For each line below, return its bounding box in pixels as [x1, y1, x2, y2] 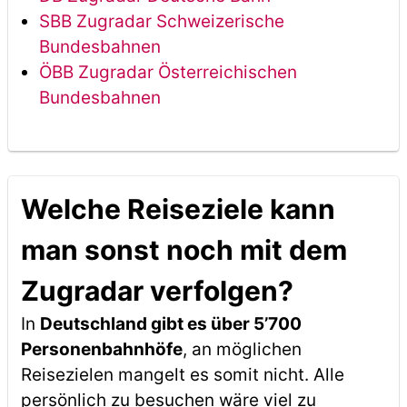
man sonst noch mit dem [20, 233, 347, 266]
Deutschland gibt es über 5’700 [39, 313, 302, 334]
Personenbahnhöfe [20, 339, 183, 360]
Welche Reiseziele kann [20, 193, 335, 225]
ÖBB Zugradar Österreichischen [38, 62, 297, 83]
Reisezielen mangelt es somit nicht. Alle [20, 364, 344, 385]
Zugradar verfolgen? [20, 274, 293, 307]
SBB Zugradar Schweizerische [38, 11, 284, 32]
